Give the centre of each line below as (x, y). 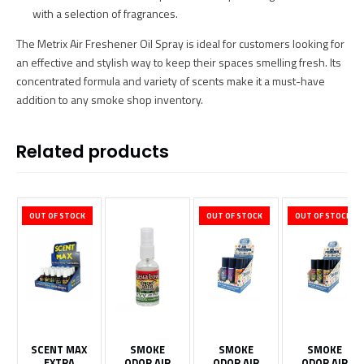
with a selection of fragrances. (105, 14)
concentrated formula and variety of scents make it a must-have (171, 81)
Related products (93, 152)
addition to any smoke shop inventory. (110, 100)
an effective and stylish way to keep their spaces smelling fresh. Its (179, 63)
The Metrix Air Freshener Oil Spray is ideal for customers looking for (180, 44)
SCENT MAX (59, 350)
